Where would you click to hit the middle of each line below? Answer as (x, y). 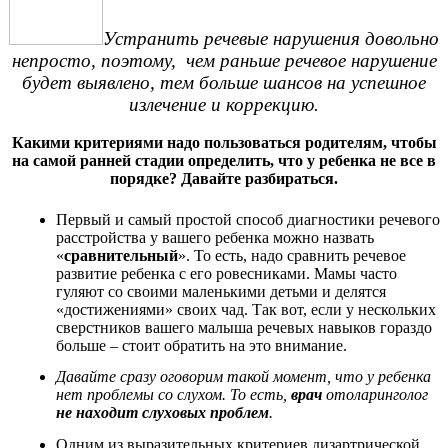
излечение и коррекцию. (224, 105)
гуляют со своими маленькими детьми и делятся (221, 291)
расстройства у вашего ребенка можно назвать (215, 237)
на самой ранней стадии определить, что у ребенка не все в (224, 161)
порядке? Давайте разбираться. (224, 179)
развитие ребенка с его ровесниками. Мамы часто (226, 273)
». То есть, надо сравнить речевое (292, 255)
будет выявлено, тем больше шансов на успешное (224, 83)
